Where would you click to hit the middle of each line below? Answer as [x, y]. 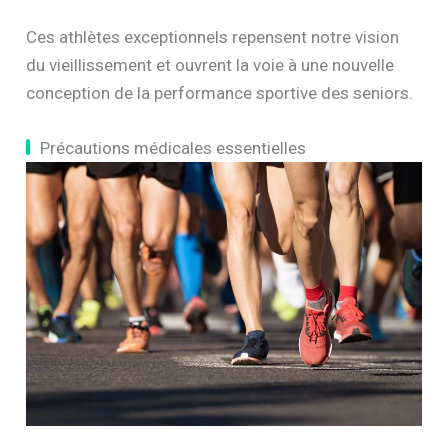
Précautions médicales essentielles [173, 148]
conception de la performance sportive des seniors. [220, 93]
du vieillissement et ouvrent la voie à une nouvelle [210, 65]
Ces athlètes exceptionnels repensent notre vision [213, 37]
